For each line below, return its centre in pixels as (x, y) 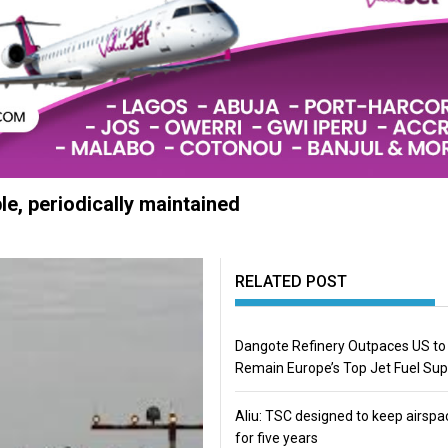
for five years (276, 437)
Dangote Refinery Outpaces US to (340, 345)
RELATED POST (290, 281)
